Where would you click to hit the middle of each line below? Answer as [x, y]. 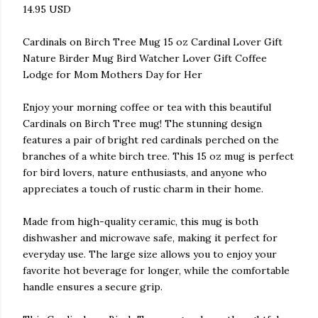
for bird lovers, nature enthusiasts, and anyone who [145, 172]
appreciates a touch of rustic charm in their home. [143, 189]
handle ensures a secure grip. [93, 287]
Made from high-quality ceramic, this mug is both [141, 221]
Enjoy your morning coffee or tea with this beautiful [147, 107]
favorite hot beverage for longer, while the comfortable [156, 270]
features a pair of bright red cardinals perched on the [151, 140]
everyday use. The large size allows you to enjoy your [150, 254]
